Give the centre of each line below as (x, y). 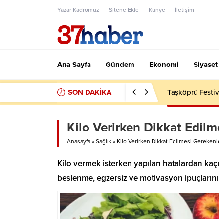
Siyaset (206, 65)
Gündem (120, 65)
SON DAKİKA (90, 92)
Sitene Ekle (124, 10)
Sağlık (104, 141)
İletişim (185, 10)
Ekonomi (164, 65)
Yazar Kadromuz (78, 10)
